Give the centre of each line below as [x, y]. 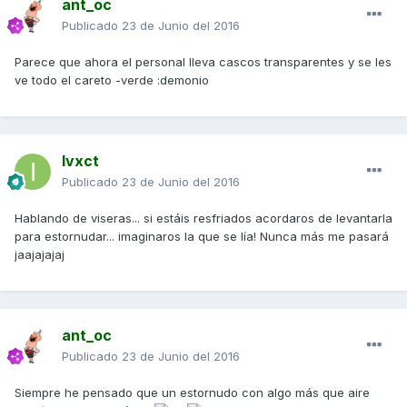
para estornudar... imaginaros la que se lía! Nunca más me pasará [202, 237]
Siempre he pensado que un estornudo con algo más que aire [192, 393]
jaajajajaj [40, 255]
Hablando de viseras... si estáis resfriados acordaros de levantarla [203, 218]
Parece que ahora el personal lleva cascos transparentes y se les [203, 62]
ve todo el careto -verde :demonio [112, 80]
